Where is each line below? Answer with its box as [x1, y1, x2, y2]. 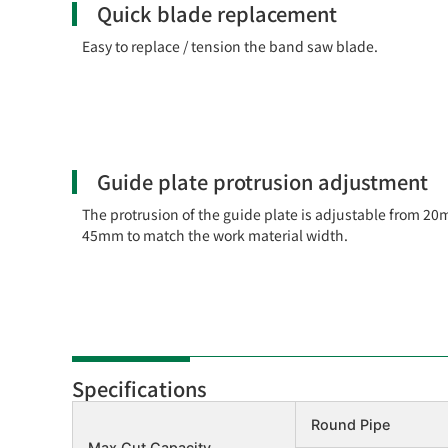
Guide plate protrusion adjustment [97, 166, 428, 196]
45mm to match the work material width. [82, 224, 348, 245]
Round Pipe [311, 415, 390, 433]
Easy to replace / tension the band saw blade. [82, 35, 378, 56]
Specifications [72, 373, 207, 403]
